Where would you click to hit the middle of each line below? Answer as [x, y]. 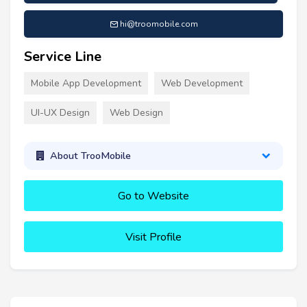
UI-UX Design [60, 112]
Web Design [136, 112]
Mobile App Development [86, 83]
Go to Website [153, 196]
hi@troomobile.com [159, 24]
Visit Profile [153, 237]
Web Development [202, 83]
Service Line [63, 56]
